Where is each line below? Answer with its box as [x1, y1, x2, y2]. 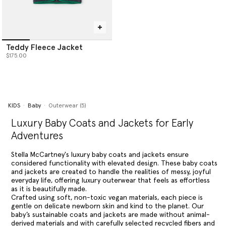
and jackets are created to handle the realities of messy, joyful [11, 168, 211, 176]
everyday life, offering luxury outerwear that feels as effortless [11, 177, 210, 184]
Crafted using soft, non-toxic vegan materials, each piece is [11, 194, 203, 201]
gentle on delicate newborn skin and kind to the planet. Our [11, 202, 204, 210]
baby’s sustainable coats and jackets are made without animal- [11, 211, 210, 218]
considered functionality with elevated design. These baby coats [11, 159, 217, 167]
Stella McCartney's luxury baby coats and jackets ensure [11, 151, 189, 158]
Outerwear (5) [48, 102, 86, 109]
